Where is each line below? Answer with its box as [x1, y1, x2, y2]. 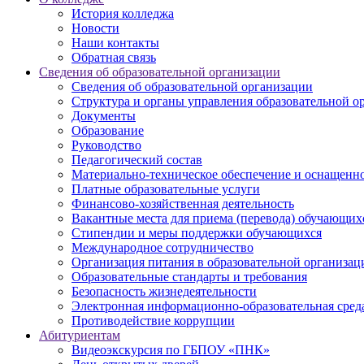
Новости [71, 20, 119, 35]
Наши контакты [71, 35, 159, 50]
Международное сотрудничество [71, 240, 253, 254]
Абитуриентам [39, 327, 120, 342]
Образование [71, 123, 144, 137]
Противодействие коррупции [71, 313, 235, 327]
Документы [71, 108, 136, 123]
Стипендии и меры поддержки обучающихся [71, 225, 322, 240]
